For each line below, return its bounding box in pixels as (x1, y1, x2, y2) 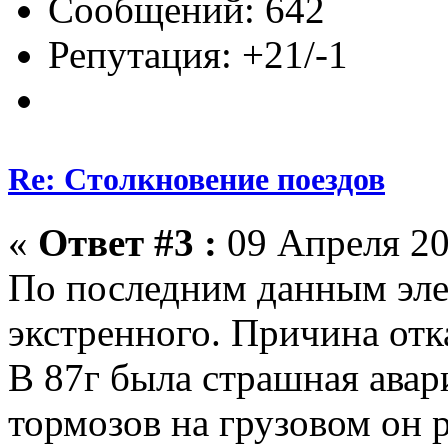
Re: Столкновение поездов (8, 160, 385, 197)
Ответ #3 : (38, 220, 217, 264)
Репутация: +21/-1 (48, 33, 348, 77)
